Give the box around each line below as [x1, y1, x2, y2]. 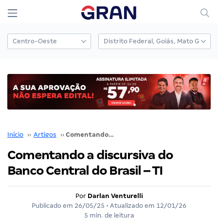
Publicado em [32, 201, 74, 209]
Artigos [34, 130, 56, 138]
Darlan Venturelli [87, 192, 143, 200]
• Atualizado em [105, 201, 156, 209]
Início [7, 130, 23, 138]
